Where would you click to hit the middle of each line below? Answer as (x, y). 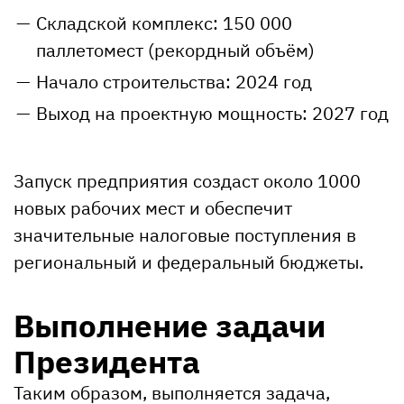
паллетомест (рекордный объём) (175, 50)
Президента (107, 361)
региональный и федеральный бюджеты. (188, 262)
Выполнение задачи (170, 325)
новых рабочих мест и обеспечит (153, 207)
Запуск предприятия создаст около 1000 (187, 180)
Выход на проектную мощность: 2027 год (212, 113)
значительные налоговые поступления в (185, 234)
